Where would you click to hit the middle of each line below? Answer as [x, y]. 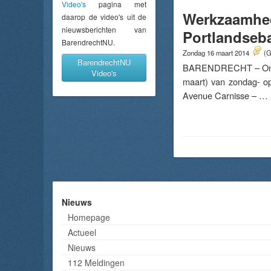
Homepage [89, 217]
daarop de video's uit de [104, 17]
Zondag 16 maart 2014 [217, 53]
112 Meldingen [96, 263]
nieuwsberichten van [104, 30]
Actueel [82, 232]
